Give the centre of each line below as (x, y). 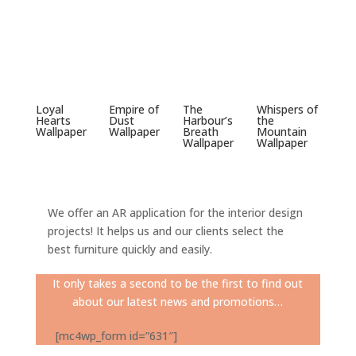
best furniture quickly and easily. (130, 249)
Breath (201, 131)
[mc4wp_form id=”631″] (116, 335)
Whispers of (287, 109)
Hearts (53, 120)
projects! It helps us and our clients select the (165, 230)
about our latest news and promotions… (178, 301)
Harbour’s (208, 120)
